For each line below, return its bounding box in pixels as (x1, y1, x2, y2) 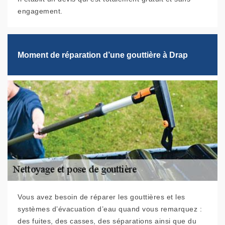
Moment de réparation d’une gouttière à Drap (18, 50, 188, 59)
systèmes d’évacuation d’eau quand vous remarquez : (18, 205, 202, 213)
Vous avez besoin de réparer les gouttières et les (18, 193, 185, 201)
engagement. (18, 7, 63, 16)
